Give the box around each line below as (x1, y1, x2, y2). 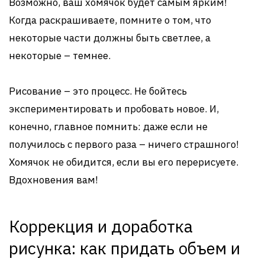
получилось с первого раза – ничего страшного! (9, 138, 239, 151)
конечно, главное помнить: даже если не (9, 120, 208, 133)
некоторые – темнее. (9, 49, 111, 62)
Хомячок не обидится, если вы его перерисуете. (9, 156, 238, 169)
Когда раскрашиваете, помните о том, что (9, 14, 211, 27)
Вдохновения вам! (9, 173, 98, 186)
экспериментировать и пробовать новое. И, (9, 102, 219, 115)
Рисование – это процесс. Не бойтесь (9, 85, 187, 98)
